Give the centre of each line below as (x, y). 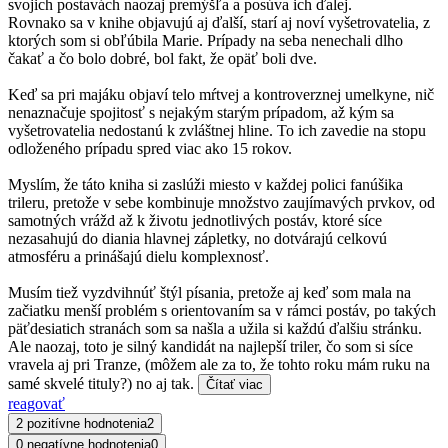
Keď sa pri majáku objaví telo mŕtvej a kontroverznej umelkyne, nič (221, 94)
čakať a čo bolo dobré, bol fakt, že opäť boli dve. (162, 58)
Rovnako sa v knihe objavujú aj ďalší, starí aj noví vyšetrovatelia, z (219, 22)
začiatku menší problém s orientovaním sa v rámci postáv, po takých (222, 310)
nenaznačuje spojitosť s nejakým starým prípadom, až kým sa (201, 112)
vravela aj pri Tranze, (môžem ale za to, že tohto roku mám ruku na (219, 364)
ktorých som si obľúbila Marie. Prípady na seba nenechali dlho (205, 40)
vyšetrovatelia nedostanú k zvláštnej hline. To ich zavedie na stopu (217, 130)
